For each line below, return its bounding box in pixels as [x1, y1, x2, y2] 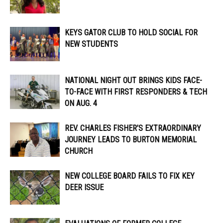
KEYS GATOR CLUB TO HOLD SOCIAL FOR [65, 28, 198, 38]
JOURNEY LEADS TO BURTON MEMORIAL [65, 135, 197, 145]
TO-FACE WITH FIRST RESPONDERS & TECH [65, 87, 207, 97]
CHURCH [65, 146, 93, 156]
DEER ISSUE [65, 183, 106, 193]
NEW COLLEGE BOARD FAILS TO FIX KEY [65, 171, 195, 181]
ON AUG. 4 [65, 99, 97, 109]
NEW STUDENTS [65, 39, 118, 49]
